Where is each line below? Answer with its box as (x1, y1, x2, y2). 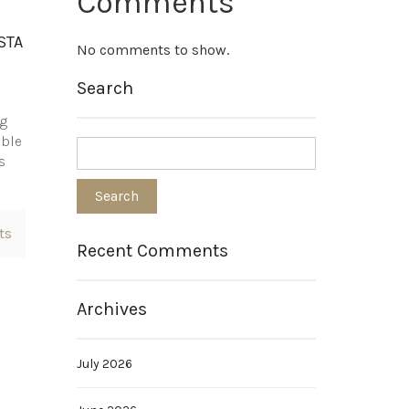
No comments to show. (76, 41, 229, 58)
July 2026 (76, 356, 132, 372)
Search (76, 78, 133, 99)
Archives (76, 299, 147, 320)
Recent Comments (76, 240, 228, 261)
